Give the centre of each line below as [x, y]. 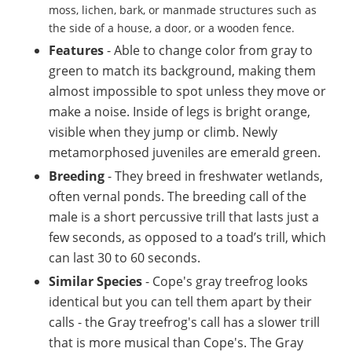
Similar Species [95, 281]
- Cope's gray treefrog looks [225, 281]
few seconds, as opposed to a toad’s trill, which [187, 237]
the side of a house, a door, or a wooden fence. [172, 27]
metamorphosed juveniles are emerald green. [185, 152]
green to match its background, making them [182, 70]
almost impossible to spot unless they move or [187, 91]
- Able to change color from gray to [208, 50]
